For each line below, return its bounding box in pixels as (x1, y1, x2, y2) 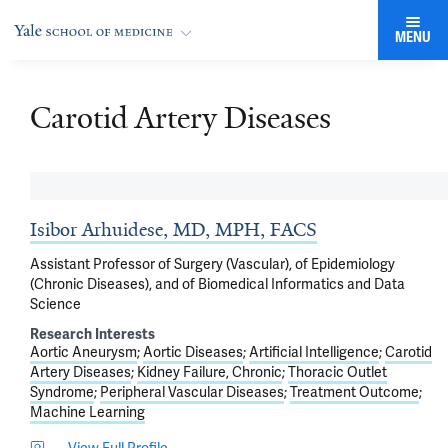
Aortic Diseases (143, 343, 243, 361)
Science (30, 295, 81, 313)
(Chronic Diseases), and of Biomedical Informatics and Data (30, 275, 405, 293)
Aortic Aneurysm (30, 343, 137, 361)
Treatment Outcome (290, 383, 419, 401)
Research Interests (30, 326, 155, 343)
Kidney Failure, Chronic (137, 363, 282, 381)
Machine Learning (30, 403, 145, 421)
